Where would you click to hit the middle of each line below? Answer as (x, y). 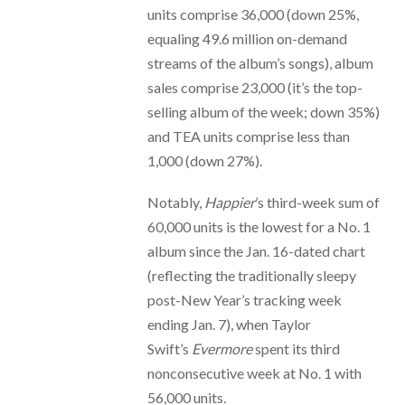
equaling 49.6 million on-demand (247, 38)
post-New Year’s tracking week (244, 300)
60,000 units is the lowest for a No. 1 (259, 227)
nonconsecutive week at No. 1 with (254, 373)
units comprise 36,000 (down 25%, (253, 14)
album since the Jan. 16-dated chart (256, 251)
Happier (229, 202)
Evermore (221, 349)
